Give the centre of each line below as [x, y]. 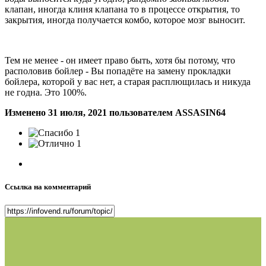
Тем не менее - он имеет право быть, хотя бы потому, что [120, 61]
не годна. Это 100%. [46, 93]
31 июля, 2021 [77, 113]
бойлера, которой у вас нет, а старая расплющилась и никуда [128, 82]
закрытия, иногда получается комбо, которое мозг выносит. [125, 20]
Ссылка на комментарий [48, 187]
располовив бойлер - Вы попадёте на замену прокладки [118, 71]
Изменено [26, 113]
